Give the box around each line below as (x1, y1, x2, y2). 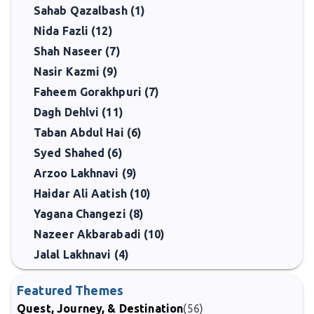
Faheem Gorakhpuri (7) (34, 86, 160, 98)
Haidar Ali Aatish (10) (34, 187, 151, 200)
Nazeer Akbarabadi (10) (34, 228, 165, 240)
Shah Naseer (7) (34, 45, 121, 57)
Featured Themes (17, 283, 124, 297)
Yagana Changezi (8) (34, 207, 144, 220)
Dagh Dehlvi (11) (34, 106, 123, 118)
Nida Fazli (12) (34, 25, 113, 37)
